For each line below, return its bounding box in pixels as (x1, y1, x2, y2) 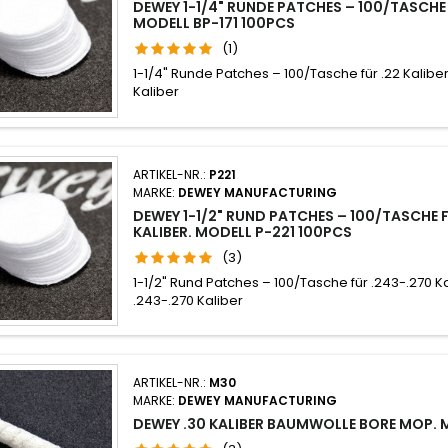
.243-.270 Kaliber (133, 290, 244, 310)
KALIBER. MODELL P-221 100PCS (133, 221, 353, 242)
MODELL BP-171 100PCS (133, 13, 296, 34)
